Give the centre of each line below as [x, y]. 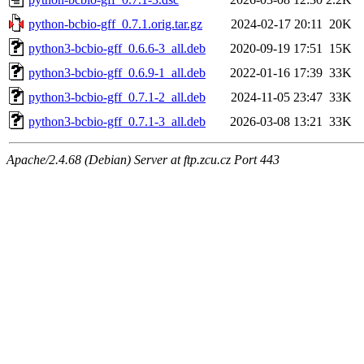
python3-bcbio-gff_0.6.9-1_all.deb [117, 72]
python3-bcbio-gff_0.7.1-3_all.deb [117, 121]
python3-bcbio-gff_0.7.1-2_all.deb [117, 97]
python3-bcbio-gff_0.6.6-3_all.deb [117, 48]
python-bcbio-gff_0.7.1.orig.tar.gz [115, 24]
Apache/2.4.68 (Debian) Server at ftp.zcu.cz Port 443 [143, 159]
